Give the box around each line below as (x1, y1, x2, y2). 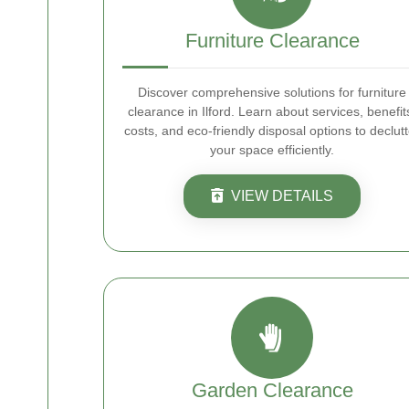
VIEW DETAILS (231, 188, 333, 204)
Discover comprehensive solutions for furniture (138, 85, 406, 100)
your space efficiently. (210, 142, 334, 157)
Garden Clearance (191, 379, 353, 402)
